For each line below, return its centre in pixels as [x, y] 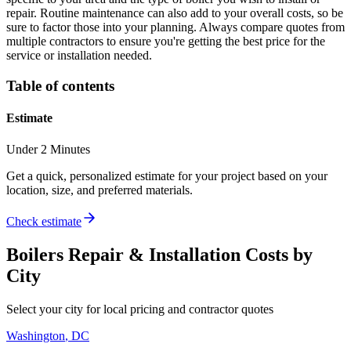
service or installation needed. [79, 56]
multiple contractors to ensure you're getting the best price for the [166, 42]
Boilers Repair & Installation [123, 254]
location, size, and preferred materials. [100, 190]
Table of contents [60, 86]
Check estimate [44, 221]
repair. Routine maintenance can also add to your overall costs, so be [175, 13]
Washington [36, 335]
